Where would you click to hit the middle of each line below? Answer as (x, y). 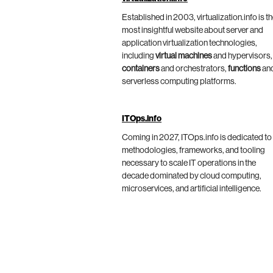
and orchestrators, (194, 69)
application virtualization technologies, (190, 43)
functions (244, 69)
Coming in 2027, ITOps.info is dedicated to (197, 137)
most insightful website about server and (193, 30)
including (139, 56)
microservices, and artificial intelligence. (192, 189)
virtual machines (184, 56)
